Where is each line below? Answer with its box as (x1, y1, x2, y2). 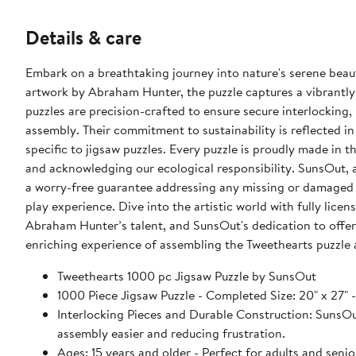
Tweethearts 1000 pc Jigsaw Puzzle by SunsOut (57, 267, 316, 285)
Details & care (25, 24, 141, 52)
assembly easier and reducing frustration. (57, 324, 285, 342)
